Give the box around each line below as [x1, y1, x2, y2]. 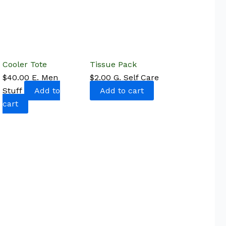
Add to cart [99, 85, 144, 95]
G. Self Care [113, 72, 159, 82]
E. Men [32, 72, 58, 82]
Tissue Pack [89, 59, 137, 69]
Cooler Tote [3, 59, 47, 69]
